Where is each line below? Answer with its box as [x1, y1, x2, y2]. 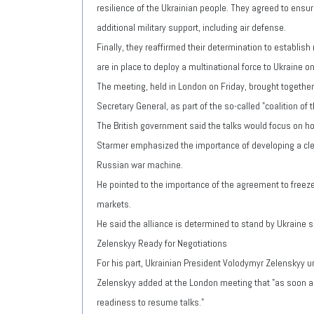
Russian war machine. [97, 158, 183, 171]
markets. [97, 197, 131, 210]
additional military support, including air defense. [97, 20, 286, 34]
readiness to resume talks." [97, 295, 204, 308]
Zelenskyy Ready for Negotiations [97, 236, 227, 250]
